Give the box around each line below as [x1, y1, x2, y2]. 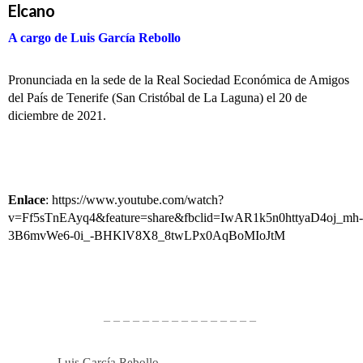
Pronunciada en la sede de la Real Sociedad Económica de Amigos [8, 73, 349, 87]
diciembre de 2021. [8, 109, 106, 122]
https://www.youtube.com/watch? [52, 193, 224, 207]
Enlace [8, 193, 45, 207]
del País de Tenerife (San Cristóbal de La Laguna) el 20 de [8, 91, 307, 105]
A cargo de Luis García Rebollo [8, 31, 181, 45]
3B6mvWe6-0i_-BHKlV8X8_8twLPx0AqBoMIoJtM [8, 228, 285, 242]
